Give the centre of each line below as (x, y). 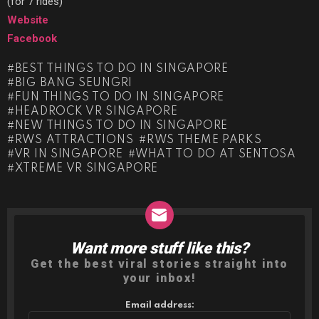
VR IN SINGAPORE (68, 154)
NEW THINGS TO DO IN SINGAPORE (121, 126)
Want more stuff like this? (159, 248)
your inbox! (159, 278)
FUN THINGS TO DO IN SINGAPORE (120, 97)
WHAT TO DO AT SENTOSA (215, 154)
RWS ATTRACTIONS (74, 140)
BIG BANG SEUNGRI (73, 83)
